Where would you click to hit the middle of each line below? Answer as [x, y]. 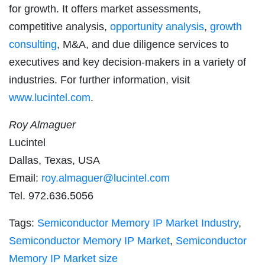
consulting [33, 45]
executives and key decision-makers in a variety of [127, 62]
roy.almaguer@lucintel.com [106, 178]
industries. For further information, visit [99, 80]
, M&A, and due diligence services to [143, 45]
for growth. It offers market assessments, [105, 9]
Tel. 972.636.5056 [51, 196]
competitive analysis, [59, 27]
